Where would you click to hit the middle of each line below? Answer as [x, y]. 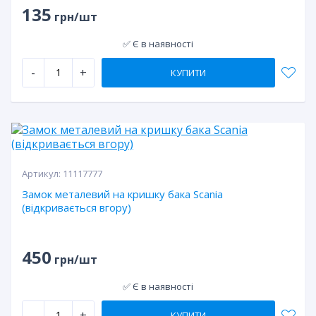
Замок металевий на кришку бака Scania [122, 194]
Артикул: [42, 174]
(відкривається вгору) [77, 208]
